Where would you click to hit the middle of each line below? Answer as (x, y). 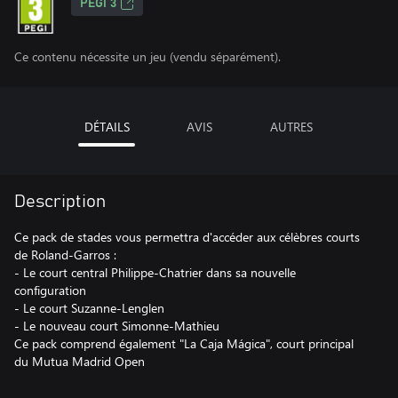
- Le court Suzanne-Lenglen (89, 308)
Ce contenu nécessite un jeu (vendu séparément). (147, 56)
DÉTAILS (107, 127)
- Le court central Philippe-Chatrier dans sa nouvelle (155, 272)
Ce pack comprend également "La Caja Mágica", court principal (184, 343)
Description (60, 202)
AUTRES (291, 127)
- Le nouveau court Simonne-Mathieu (117, 326)
